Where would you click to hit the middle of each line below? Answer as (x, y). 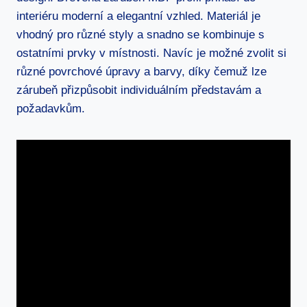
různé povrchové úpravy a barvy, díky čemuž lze (142, 71)
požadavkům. (51, 108)
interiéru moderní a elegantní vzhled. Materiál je (138, 16)
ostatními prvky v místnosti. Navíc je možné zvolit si (151, 53)
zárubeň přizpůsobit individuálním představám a (139, 90)
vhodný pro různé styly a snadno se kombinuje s (140, 34)
